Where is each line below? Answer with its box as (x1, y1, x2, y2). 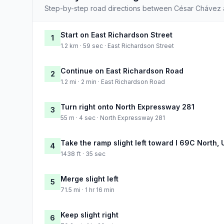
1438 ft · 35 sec (60, 149, 105, 157)
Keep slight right (60, 210, 118, 219)
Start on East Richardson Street (60, 30, 172, 39)
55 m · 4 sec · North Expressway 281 (60, 113, 165, 121)
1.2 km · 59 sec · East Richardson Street (60, 41, 174, 49)
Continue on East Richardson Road (60, 66, 183, 75)
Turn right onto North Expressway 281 (60, 102, 194, 111)
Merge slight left (60, 174, 118, 183)
